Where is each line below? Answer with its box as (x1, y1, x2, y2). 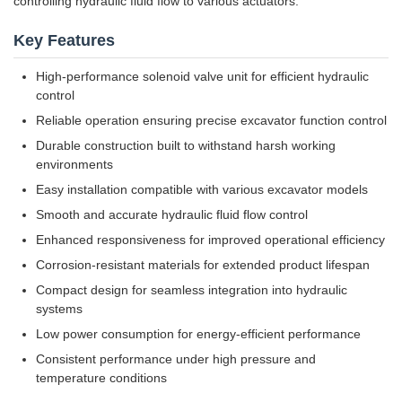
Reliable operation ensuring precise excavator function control (36, 113, 387, 127)
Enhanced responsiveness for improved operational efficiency (36, 232, 385, 247)
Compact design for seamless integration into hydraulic (36, 283, 347, 297)
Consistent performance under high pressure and (36, 352, 316, 366)
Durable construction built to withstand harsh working (36, 138, 336, 153)
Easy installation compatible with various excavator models (36, 182, 368, 197)
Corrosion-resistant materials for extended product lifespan (36, 258, 370, 272)
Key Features (13, 31, 115, 49)
